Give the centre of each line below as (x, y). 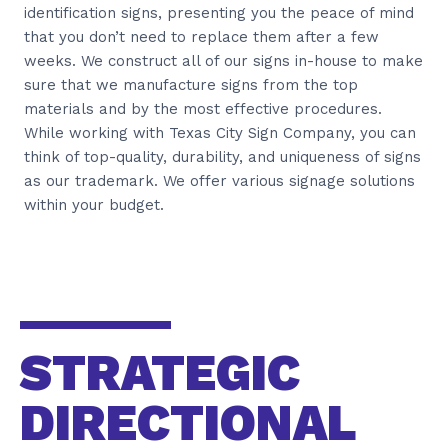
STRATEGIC (160, 372)
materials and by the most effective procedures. (203, 108)
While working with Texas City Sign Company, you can (220, 132)
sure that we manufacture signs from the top (191, 84)
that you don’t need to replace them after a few (201, 36)
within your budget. (94, 204)
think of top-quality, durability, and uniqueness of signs (222, 156)
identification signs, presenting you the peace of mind (219, 12)
